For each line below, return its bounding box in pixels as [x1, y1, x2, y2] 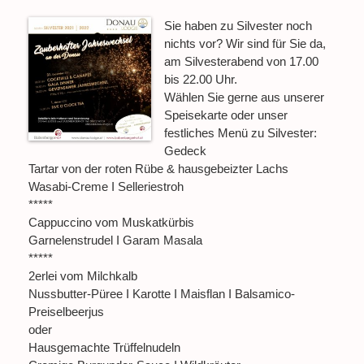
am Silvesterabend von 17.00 [164, 54, 319, 69]
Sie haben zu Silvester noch [164, 19, 313, 33]
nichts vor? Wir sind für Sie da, [164, 37, 327, 51]
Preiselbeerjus [28, 305, 104, 319]
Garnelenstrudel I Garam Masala [28, 233, 202, 248]
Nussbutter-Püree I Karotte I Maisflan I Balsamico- [28, 287, 295, 301]
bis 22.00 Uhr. [164, 72, 238, 87]
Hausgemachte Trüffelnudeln [28, 340, 180, 355]
